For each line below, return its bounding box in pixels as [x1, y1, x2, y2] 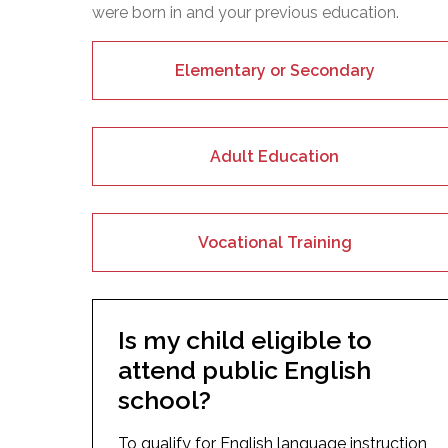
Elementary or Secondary [174, 60, 375, 80]
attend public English [118, 354, 371, 385]
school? [118, 384, 211, 415]
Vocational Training [197, 232, 352, 252]
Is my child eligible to [118, 324, 372, 355]
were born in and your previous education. [92, 2, 399, 22]
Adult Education [210, 146, 340, 166]
